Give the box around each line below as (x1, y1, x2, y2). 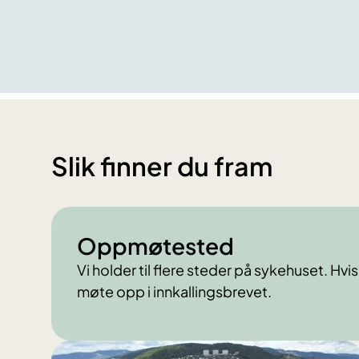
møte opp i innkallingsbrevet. (77, 282, 272, 301)
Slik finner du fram (51, 150, 272, 183)
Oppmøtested (77, 232, 234, 260)
